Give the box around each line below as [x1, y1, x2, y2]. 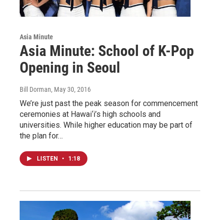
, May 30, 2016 [51, 85, 91, 93]
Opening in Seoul [20, 58, 120, 76]
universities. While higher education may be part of [20, 120, 192, 130]
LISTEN [37, 155, 59, 162]
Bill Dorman [20, 85, 51, 93]
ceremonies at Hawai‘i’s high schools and [20, 109, 161, 119]
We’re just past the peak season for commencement [20, 98, 198, 108]
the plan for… [20, 131, 63, 140]
